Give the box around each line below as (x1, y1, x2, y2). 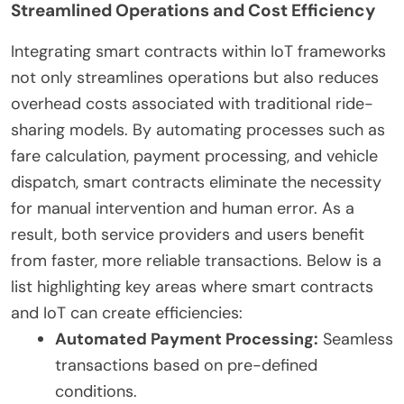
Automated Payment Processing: (55, 327, 318, 350)
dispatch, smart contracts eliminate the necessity (11, 170, 381, 193)
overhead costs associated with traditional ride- (11, 92, 373, 115)
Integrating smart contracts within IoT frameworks (11, 40, 386, 62)
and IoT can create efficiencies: (11, 301, 243, 324)
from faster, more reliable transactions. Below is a (11, 249, 381, 271)
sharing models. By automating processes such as (11, 118, 385, 141)
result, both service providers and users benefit (11, 223, 364, 245)
